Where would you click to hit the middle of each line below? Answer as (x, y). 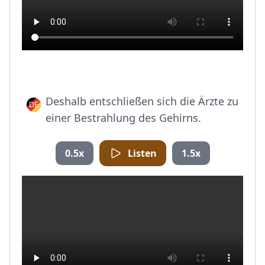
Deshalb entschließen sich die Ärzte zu (142, 101)
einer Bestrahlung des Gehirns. (123, 118)
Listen (142, 153)
